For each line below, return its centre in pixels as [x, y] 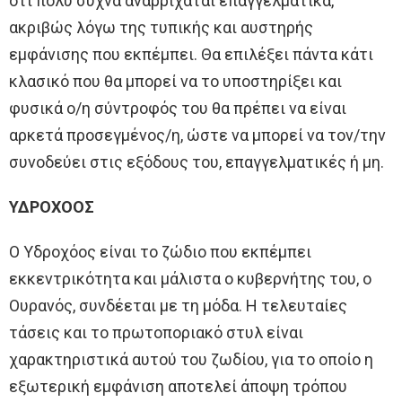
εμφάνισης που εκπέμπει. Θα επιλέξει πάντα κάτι [191, 54]
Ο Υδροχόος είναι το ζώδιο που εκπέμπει [160, 251]
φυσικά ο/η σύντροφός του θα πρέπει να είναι [178, 108]
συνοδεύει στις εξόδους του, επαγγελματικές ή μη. [197, 162]
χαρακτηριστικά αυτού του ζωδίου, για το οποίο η [191, 359]
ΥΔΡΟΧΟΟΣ [52, 206]
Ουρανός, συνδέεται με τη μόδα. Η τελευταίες [178, 305]
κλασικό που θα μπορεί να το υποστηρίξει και [175, 81]
